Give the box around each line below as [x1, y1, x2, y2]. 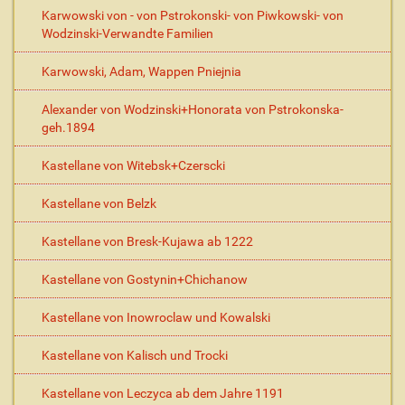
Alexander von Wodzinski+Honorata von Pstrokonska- [42, 102, 344, 117]
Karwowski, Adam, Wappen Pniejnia [42, 64, 241, 79]
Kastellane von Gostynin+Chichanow [42, 272, 248, 287]
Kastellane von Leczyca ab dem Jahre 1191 [42, 386, 284, 400]
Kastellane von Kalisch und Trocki [42, 348, 228, 363]
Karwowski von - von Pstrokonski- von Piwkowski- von [42, 8, 344, 23]
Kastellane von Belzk [42, 196, 156, 211]
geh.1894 [42, 120, 95, 135]
